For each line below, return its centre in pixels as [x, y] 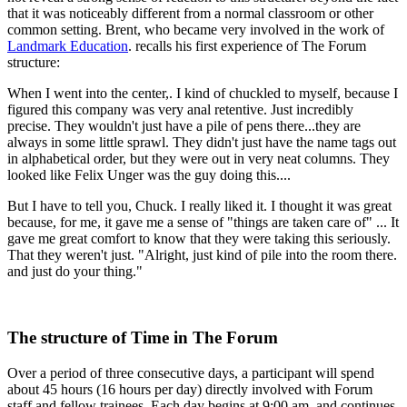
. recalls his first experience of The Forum [247, 46]
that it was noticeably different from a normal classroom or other [190, 14]
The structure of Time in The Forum [143, 338]
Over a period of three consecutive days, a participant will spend [191, 372]
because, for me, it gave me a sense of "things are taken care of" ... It [203, 223]
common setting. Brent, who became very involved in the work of [196, 30]
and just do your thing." [75, 272]
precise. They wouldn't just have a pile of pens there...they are [184, 126]
